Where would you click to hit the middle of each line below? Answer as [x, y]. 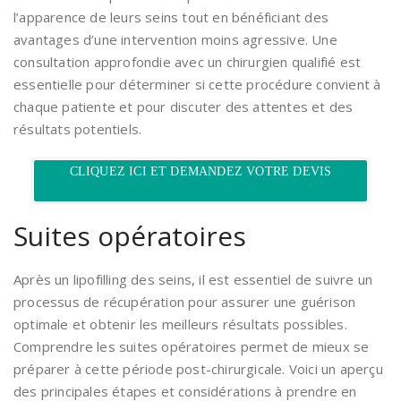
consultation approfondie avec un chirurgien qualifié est [188, 62]
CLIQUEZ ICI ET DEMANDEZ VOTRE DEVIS [200, 172]
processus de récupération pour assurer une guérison [185, 302]
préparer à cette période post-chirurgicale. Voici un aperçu [198, 369]
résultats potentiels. [78, 129]
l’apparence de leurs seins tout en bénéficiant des [171, 17]
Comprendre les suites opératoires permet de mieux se [192, 347]
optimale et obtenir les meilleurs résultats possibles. [180, 324]
